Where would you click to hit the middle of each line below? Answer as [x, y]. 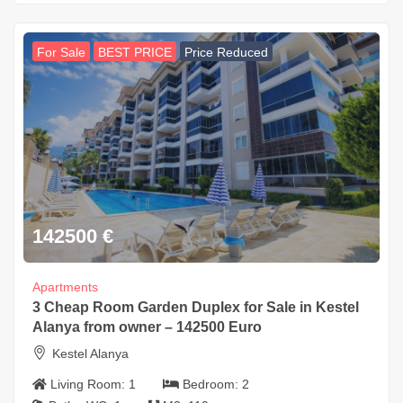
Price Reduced [226, 53]
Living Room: [90, 385]
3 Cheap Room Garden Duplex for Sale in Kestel [196, 308]
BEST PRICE [135, 53]
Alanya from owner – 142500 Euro [147, 327]
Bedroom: [212, 385]
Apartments [65, 287]
